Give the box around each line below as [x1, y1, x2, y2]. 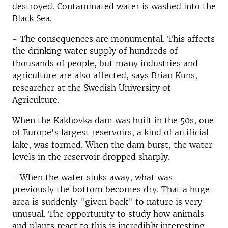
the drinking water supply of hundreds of [12, 46, 178, 56]
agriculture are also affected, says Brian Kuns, [12, 70, 197, 80]
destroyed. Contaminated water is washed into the [12, 1, 216, 11]
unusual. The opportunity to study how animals [12, 209, 204, 219]
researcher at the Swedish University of [12, 82, 170, 93]
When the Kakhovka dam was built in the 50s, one [12, 115, 214, 125]
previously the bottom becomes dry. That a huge [12, 184, 210, 194]
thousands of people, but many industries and [12, 58, 198, 68]
